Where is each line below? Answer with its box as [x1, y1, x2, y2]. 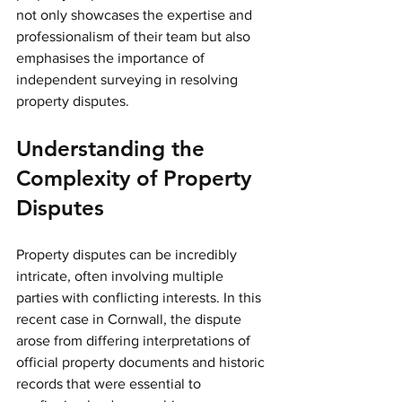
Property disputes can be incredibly [16, 247, 240, 262]
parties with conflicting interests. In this [16, 290, 265, 305]
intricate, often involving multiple [16, 268, 227, 284]
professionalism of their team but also [16, 29, 254, 44]
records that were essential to [16, 376, 205, 391]
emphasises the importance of [16, 50, 208, 66]
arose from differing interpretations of [16, 333, 254, 348]
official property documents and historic [16, 354, 268, 370]
